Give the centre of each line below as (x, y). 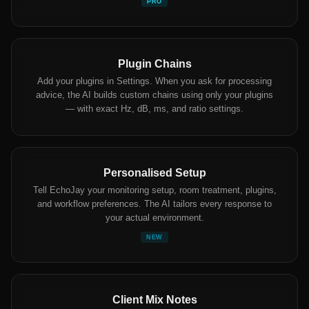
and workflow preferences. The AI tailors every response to (154, 204)
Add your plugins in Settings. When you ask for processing (154, 81)
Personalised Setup (154, 173)
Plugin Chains (154, 64)
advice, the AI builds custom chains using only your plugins (154, 95)
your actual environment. (154, 218)
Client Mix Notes (154, 300)
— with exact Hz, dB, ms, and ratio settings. (154, 109)
